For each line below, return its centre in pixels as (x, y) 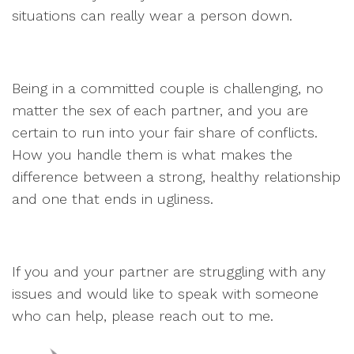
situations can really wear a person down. (152, 15)
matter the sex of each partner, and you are (160, 110)
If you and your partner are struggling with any (169, 271)
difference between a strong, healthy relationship (176, 177)
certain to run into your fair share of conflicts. (165, 132)
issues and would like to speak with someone (165, 294)
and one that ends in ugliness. (113, 199)
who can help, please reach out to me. (143, 316)
